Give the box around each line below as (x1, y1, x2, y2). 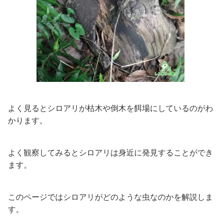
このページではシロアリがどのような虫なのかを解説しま (8, 192, 213, 202)
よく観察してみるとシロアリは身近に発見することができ (8, 147, 213, 158)
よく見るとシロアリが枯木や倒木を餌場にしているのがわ (8, 103, 213, 113)
